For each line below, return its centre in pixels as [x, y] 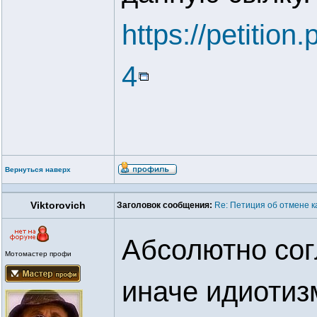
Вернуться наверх [38, 169]
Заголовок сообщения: [165, 205]
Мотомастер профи [38, 254]
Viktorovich [58, 205]
